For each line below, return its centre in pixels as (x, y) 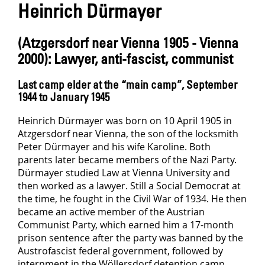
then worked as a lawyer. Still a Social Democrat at (129, 185)
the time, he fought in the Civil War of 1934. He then (132, 198)
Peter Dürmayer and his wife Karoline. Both (114, 146)
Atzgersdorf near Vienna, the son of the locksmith (128, 133)
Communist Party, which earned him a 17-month (126, 224)
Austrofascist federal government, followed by (120, 251)
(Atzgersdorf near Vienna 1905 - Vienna (128, 42)
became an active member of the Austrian (111, 211)
